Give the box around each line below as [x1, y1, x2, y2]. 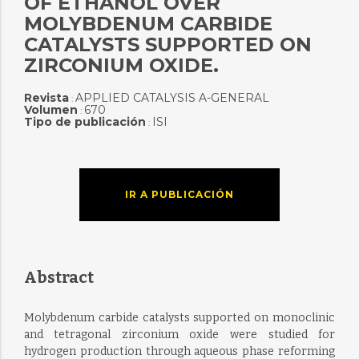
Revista [23, 91, 69, 105]
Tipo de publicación [23, 115, 146, 129]
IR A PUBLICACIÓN [124, 188, 234, 200]
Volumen [23, 103, 78, 117]
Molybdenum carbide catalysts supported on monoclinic [23, 311, 336, 325]
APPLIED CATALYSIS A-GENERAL [75, 91, 269, 105]
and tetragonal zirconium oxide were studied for [23, 328, 336, 341]
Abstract [23, 268, 94, 287]
